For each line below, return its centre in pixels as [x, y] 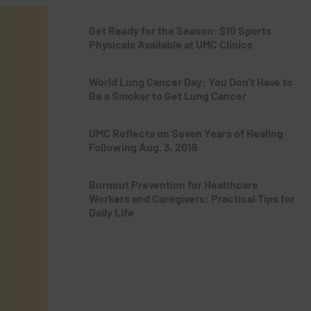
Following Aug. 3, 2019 [144, 147]
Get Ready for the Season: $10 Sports [180, 30]
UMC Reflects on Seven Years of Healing [186, 133]
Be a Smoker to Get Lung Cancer [168, 95]
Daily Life [111, 212]
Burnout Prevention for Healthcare [174, 184]
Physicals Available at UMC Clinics [171, 44]
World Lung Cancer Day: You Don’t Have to [191, 82]
